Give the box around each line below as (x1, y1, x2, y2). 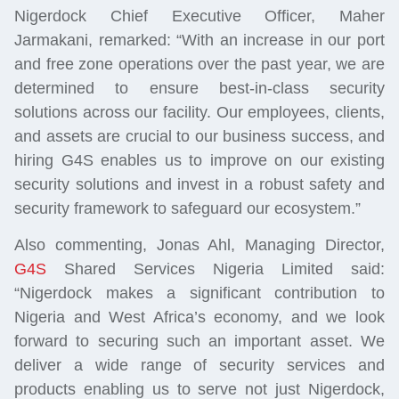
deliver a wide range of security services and (14, 356, 385, 375)
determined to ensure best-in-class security (14, 78, 385, 97)
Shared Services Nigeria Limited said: (46, 260, 385, 279)
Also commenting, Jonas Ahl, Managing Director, (14, 236, 385, 255)
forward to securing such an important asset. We (14, 332, 385, 351)
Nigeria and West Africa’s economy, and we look (14, 308, 385, 327)
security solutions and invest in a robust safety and (14, 175, 385, 193)
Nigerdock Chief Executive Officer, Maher (14, 6, 385, 25)
